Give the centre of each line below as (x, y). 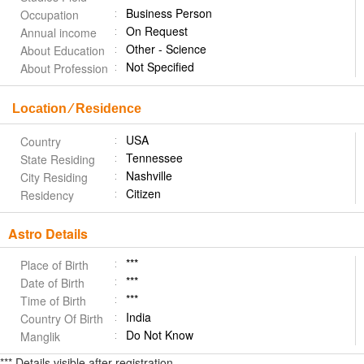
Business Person (169, 13)
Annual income (58, 32)
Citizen (143, 193)
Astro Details (48, 234)
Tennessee (154, 158)
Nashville (149, 175)
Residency (47, 195)
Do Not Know (160, 335)
